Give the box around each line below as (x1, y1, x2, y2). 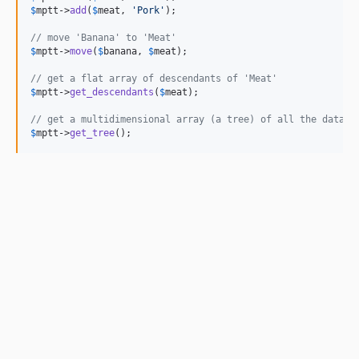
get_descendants (70, 86, 154, 98)
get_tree (70, 127, 115, 139)
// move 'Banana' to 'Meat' (30, 31, 176, 43)
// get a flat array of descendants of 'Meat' (30, 72, 277, 84)
